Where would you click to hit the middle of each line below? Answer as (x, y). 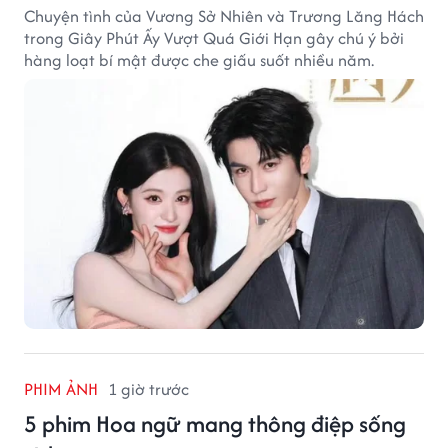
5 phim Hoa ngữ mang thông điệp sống (215, 423)
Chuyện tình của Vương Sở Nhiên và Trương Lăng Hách (224, 15)
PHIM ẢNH (61, 388)
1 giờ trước (148, 388)
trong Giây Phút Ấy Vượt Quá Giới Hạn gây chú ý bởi (214, 37)
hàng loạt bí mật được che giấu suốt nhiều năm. (199, 59)
